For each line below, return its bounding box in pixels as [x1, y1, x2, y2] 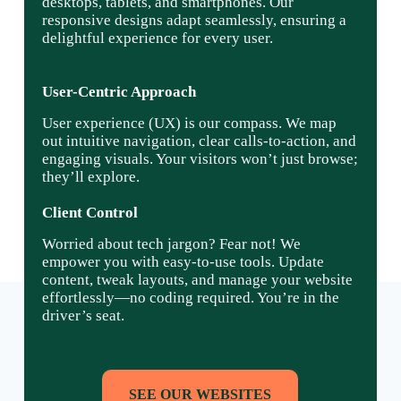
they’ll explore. [41, 168, 140, 186]
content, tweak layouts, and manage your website [41, 271, 353, 289]
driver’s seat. [41, 307, 124, 325]
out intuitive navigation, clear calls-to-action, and [41, 132, 356, 150]
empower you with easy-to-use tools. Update [41, 253, 324, 271]
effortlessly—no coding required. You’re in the [41, 289, 339, 307]
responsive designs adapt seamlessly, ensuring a [41, 11, 346, 29]
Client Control [41, 204, 138, 222]
